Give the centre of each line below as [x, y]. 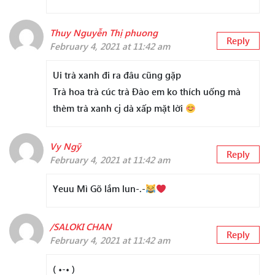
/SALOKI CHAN [81, 227]
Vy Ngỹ [65, 146]
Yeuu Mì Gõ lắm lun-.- [99, 189]
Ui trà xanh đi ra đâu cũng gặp [117, 75]
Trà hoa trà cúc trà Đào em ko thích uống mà [147, 92]
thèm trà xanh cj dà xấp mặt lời [119, 108]
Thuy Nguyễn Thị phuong [104, 33]
